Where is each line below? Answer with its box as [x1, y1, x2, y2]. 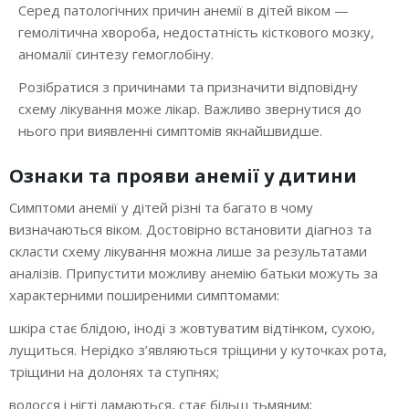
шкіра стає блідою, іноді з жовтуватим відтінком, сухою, [9, 319, 375, 338]
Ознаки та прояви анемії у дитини [9, 163, 357, 189]
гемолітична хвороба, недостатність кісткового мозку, [18, 23, 374, 42]
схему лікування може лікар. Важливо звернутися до [18, 100, 362, 119]
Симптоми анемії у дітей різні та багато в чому [9, 198, 313, 217]
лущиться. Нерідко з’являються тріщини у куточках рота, [9, 341, 387, 360]
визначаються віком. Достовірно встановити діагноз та [9, 220, 372, 239]
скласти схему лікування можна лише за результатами [9, 242, 367, 261]
